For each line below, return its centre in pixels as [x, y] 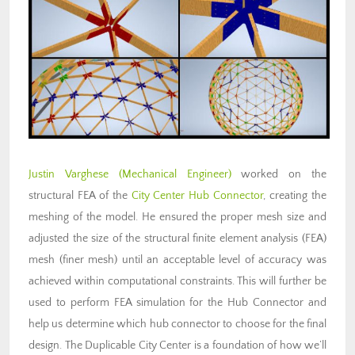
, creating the [295, 195]
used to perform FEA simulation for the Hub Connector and [177, 302]
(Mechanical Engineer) [175, 174]
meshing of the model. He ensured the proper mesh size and [177, 217]
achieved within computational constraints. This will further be [177, 281]
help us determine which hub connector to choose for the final [177, 324]
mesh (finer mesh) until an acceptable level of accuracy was [177, 260]
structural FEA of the [80, 195]
